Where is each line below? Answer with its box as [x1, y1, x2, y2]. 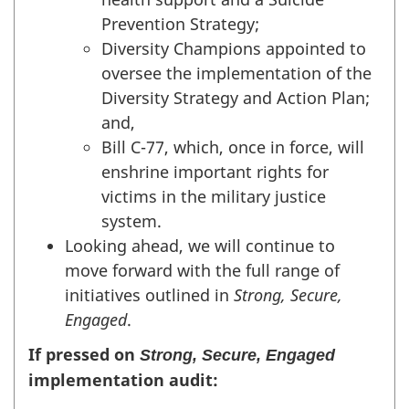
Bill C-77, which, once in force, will [101, 135, 364, 158]
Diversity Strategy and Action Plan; [101, 86, 370, 109]
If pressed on [28, 343, 140, 366]
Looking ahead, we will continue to [65, 234, 335, 257]
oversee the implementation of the [101, 61, 372, 84]
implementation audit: [28, 369, 218, 392]
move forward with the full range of [65, 258, 340, 281]
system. [101, 209, 162, 232]
